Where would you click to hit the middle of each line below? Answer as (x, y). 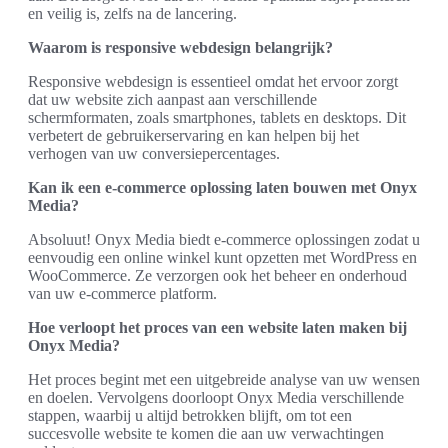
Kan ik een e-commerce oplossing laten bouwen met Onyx (222, 187)
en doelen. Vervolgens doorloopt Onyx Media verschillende (216, 397)
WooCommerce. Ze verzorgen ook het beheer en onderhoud (217, 275)
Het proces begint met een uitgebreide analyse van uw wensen (224, 379)
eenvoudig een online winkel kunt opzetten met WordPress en (222, 257)
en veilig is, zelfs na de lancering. (132, 13)
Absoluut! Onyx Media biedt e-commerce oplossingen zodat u (224, 239)
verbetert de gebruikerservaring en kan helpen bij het (193, 135)
